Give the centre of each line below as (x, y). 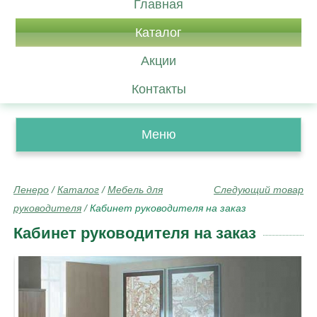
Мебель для (135, 190)
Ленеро (31, 190)
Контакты (158, 89)
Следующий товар (259, 190)
